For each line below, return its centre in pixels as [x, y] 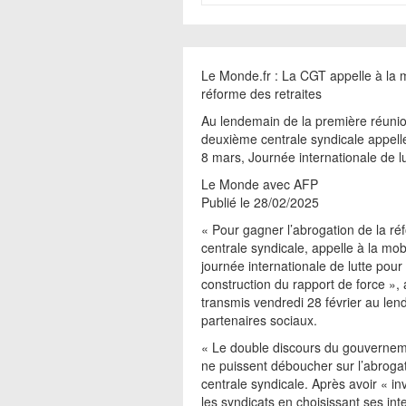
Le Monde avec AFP [260, 184]
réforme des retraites [261, 93]
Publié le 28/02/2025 [260, 202]
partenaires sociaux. [259, 320]
